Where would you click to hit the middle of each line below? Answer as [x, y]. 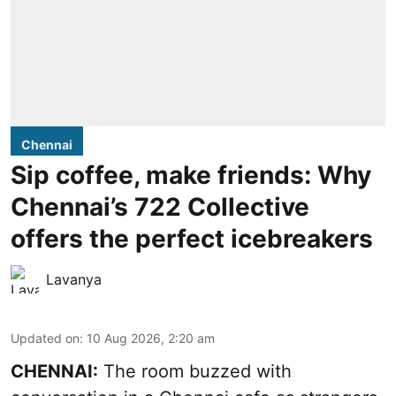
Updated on [45, 338]
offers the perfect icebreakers [192, 238]
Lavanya [74, 279]
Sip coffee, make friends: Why [191, 175]
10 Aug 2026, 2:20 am [151, 338]
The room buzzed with [195, 371]
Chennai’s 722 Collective [160, 206]
